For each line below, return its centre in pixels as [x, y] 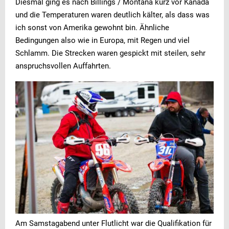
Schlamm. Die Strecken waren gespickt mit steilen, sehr [110, 53]
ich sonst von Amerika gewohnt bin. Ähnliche [92, 28]
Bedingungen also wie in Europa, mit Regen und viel [102, 41]
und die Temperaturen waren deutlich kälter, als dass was [112, 15]
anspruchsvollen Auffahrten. [63, 66]
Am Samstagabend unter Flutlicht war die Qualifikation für [113, 223]
